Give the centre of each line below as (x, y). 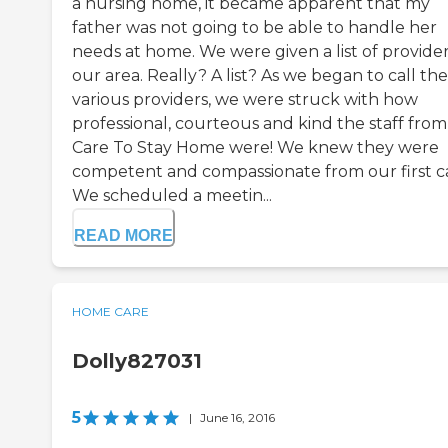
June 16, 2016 (237, 418)
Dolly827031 (137, 361)
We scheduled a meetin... (172, 196)
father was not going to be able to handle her (254, 28)
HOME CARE (110, 312)
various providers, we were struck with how (245, 100)
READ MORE (123, 236)
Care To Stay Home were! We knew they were (255, 148)
